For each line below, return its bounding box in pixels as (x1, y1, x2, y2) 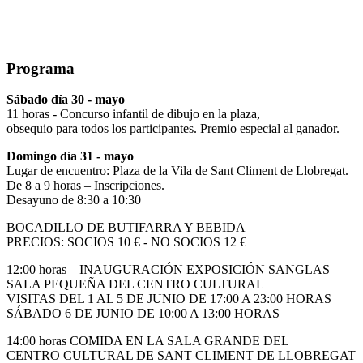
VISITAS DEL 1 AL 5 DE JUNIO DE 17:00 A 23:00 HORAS (6, 292, 331, 306)
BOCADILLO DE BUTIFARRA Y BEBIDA (6, 220, 246, 235)
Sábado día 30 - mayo (6, 92, 125, 107)
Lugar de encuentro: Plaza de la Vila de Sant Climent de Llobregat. (6, 164, 348, 178)
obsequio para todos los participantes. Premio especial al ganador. (6, 122, 340, 136)
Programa (6, 59, 75, 77)
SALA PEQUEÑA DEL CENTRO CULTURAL (6, 277, 264, 292)
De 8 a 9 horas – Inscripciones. (6, 178, 164, 193)
